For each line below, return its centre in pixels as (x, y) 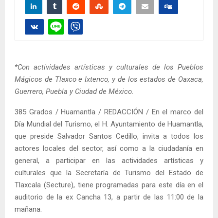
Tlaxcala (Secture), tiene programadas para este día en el (109, 185)
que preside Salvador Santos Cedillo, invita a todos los (109, 136)
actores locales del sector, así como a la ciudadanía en (109, 148)
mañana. (28, 209)
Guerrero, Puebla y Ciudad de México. (74, 91)
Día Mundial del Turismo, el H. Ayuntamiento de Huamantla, (109, 124)
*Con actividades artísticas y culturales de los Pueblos (109, 67)
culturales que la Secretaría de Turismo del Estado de (109, 173)
